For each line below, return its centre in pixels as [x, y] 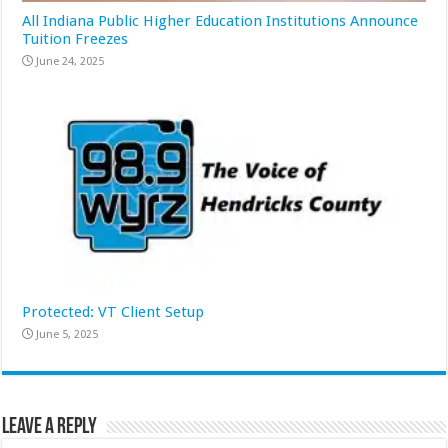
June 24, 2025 [70, 61]
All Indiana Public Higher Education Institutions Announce [220, 20]
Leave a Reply [50, 427]
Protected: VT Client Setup [113, 311]
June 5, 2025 [67, 334]
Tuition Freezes [75, 38]
